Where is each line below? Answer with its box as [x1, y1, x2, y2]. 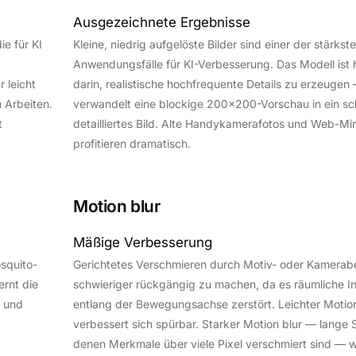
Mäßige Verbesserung [73, 234, 212, 250]
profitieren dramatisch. [73, 137, 191, 150]
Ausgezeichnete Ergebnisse [73, 14, 250, 30]
